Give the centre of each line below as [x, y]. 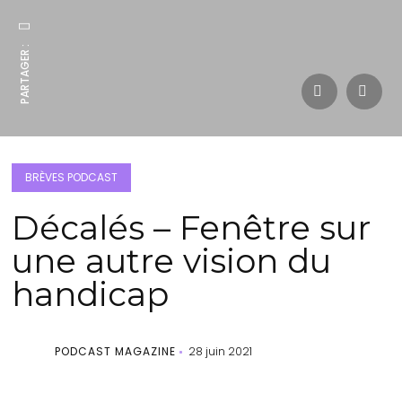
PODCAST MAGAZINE [116, 351]
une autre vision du [172, 261]
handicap [91, 294]
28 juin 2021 [221, 351]
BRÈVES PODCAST [72, 177]
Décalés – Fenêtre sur [192, 227]
